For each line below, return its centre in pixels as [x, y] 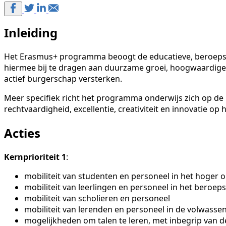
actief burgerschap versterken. [63, 78]
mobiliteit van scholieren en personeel [97, 198]
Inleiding [31, 33]
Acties [22, 133]
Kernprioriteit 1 [35, 157]
